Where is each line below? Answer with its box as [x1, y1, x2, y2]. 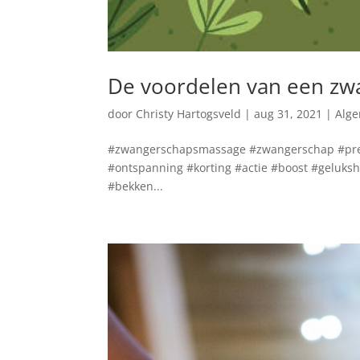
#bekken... [108, 178, 164, 194]
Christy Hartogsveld [136, 105, 242, 121]
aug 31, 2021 [254, 105, 323, 121]
